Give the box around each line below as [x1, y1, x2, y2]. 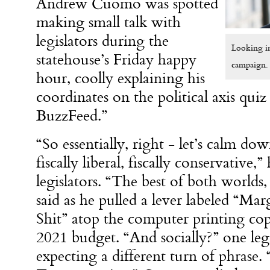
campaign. [231, 58, 268, 71]
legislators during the [36, 31, 169, 51]
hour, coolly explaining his [36, 68, 205, 88]
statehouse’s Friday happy [36, 49, 196, 69]
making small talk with [36, 12, 181, 32]
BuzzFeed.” [36, 105, 111, 125]
